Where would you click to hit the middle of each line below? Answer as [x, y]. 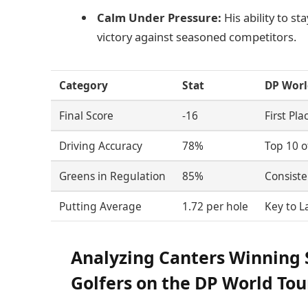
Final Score [87, 116]
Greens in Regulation [113, 176]
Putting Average [101, 207]
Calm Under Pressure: [159, 17]
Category [84, 86]
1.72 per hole [216, 207]
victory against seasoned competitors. [197, 36]
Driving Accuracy [101, 146]
